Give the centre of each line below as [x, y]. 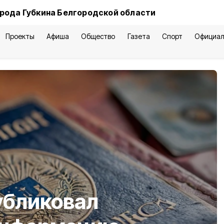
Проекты [20, 36]
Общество [98, 36]
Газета [138, 36]
